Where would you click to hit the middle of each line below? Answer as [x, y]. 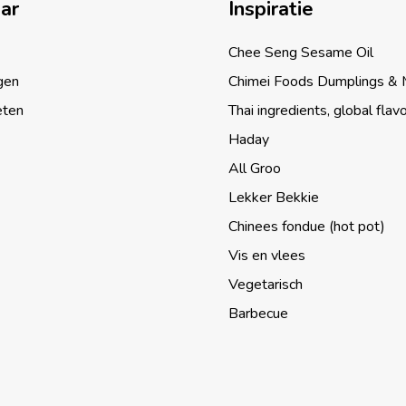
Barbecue [259, 314]
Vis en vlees [267, 256]
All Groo [255, 169]
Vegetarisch [266, 285]
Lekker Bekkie [274, 198]
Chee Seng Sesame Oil [301, 53]
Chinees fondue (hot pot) [307, 227]
